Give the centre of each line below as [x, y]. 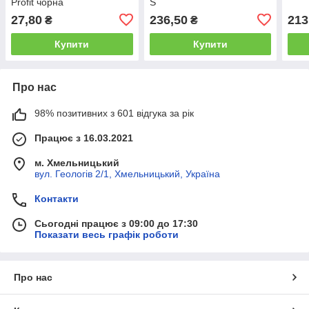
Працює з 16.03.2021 [84, 138]
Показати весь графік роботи [107, 234]
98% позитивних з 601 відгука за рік [114, 113]
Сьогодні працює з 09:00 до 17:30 [116, 223]
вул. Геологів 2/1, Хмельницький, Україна [127, 173]
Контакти [57, 198]
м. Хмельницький [77, 162]
